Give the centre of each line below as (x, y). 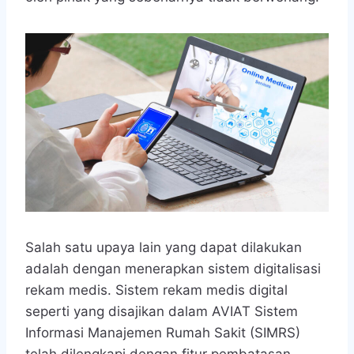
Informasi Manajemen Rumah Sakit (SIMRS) (163, 333)
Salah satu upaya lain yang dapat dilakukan (164, 248)
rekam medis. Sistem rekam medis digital (156, 290)
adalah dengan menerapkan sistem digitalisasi (173, 269)
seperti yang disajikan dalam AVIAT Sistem (162, 312)
